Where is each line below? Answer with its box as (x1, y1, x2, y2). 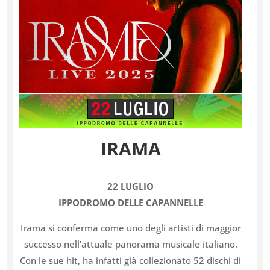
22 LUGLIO (107, 180, 154, 192)
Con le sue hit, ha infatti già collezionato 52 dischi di (20, 254, 242, 266)
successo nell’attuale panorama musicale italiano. (24, 237, 237, 250)
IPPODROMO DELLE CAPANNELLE (58, 196, 203, 209)
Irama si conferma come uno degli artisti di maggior (20, 221, 241, 234)
